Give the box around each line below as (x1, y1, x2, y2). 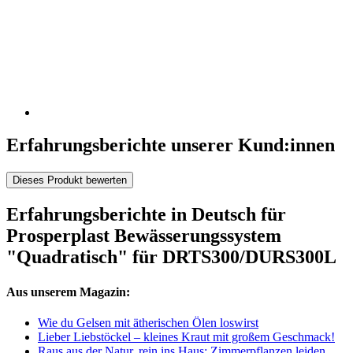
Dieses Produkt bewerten (13, 174, 127, 187)
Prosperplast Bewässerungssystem (6, 225, 281, 247)
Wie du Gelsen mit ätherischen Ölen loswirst (38, 315, 258, 329)
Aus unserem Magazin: (6, 284, 130, 299)
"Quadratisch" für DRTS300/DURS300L (6, 247, 336, 268)
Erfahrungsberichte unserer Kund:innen (6, 135, 335, 156)
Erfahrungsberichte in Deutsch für (6, 204, 286, 225)
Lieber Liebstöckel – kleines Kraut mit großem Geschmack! (38, 329, 335, 344)
